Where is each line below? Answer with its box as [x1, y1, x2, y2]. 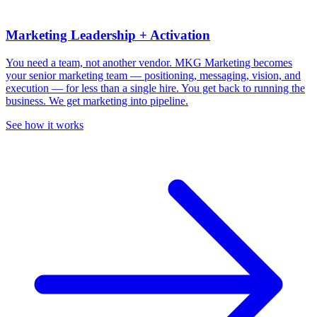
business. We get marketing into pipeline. [6, 95, 188, 108]
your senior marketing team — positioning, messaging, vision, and [6, 69, 301, 82]
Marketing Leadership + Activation [6, 28, 210, 43]
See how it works [6, 119, 83, 132]
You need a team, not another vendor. [6, 57, 175, 69]
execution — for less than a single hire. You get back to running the [6, 82, 305, 95]
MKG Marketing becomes [175, 57, 292, 69]
